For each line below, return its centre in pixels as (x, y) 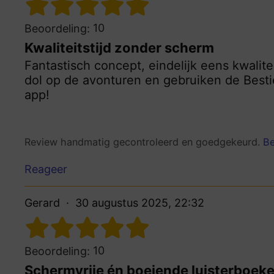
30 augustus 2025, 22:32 (140, 203)
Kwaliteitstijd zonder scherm (119, 47)
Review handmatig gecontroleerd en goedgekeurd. (144, 142)
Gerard (42, 203)
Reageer (46, 169)
